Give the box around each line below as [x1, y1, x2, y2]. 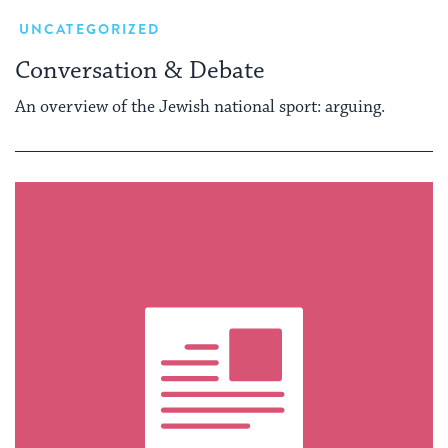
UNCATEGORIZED [19, 18, 161, 39]
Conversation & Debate [15, 54, 265, 86]
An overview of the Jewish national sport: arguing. [15, 96, 385, 119]
